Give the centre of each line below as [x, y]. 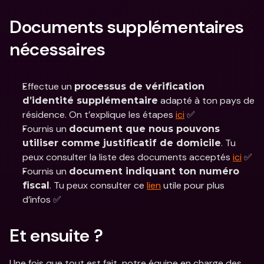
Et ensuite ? [56, 235]
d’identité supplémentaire [90, 100]
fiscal [36, 185]
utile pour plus [193, 185]
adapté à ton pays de [206, 100]
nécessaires [57, 49]
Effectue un [48, 86]
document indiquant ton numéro [154, 171]
